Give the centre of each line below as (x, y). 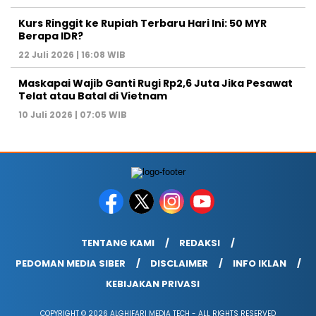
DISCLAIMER (179, 263)
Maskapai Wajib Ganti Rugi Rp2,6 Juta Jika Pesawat (156, 83)
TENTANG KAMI (118, 243)
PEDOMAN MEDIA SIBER (70, 263)
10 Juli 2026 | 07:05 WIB (73, 114)
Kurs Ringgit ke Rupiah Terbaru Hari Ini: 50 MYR (142, 23)
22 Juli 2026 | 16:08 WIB (72, 54)
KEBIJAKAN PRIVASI (153, 284)
